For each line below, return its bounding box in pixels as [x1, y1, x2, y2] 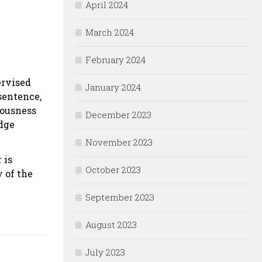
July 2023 [85, 246, 125, 258]
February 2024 [85, 54, 146, 66]
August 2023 [85, 219, 137, 231]
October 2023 [85, 164, 141, 176]
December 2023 [85, 109, 151, 121]
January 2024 [85, 81, 141, 94]
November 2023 [85, 136, 153, 149]
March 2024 [85, 26, 134, 39]
